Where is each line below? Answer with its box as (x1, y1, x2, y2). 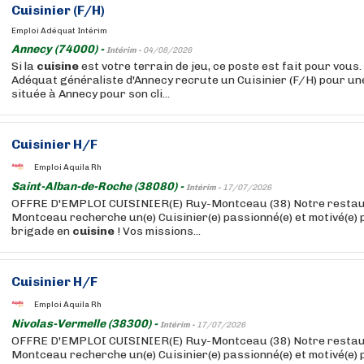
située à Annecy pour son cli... (11, 87, 170, 101)
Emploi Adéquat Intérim (11, 26, 107, 36)
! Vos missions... (115, 224, 201, 238)
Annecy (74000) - (11, 42, 106, 56)
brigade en (11, 224, 72, 238)
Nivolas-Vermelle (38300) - (11, 317, 160, 331)
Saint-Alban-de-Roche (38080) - (11, 180, 186, 193)
